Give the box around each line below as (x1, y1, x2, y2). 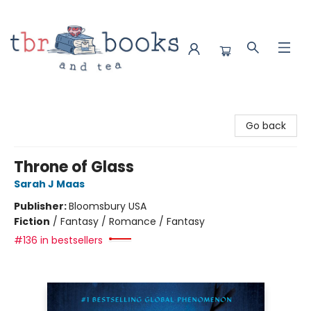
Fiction (14, 215, 50, 228)
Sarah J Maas (14, 177, 85, 191)
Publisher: (14, 199, 69, 213)
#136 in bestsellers (14, 233, 103, 247)
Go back (246, 119, 286, 133)
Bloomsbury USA (69, 199, 146, 213)
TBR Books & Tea (10, 103, 90, 117)
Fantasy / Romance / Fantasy (60, 215, 205, 228)
